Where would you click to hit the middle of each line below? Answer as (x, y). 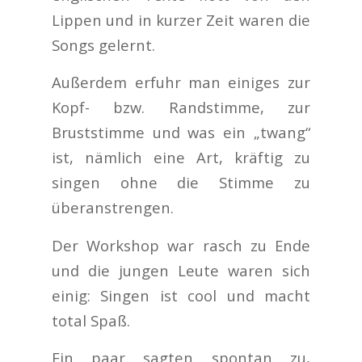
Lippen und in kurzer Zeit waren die (181, 19)
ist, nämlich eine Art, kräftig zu (181, 158)
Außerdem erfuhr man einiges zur (181, 82)
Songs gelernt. (104, 44)
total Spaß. (91, 320)
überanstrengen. (113, 208)
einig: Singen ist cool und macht (181, 295)
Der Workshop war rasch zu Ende (181, 245)
